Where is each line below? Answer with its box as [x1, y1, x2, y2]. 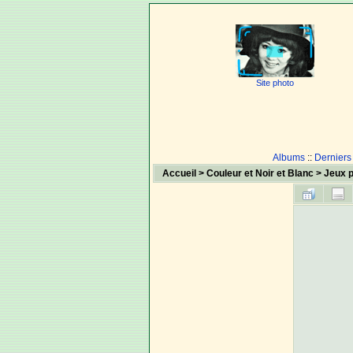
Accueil [162, 168, 196, 179]
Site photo [256, 78, 294, 87]
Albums [273, 152, 305, 163]
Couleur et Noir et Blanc [206, 168, 314, 179]
